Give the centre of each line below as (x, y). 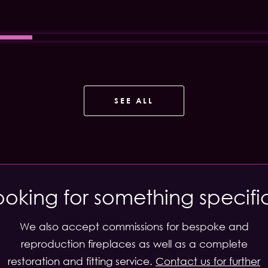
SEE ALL (134, 100)
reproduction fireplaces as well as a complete (134, 244)
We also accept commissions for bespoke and (134, 226)
